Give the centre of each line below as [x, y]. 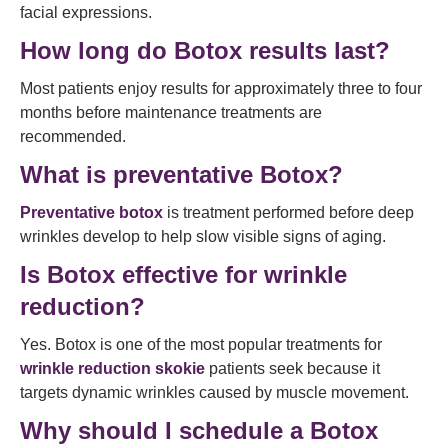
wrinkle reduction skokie [112, 368]
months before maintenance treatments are [171, 112]
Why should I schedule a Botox [199, 430]
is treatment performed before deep [288, 212]
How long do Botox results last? [205, 50]
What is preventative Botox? [181, 174]
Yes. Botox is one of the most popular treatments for [201, 344]
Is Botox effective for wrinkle [183, 274]
